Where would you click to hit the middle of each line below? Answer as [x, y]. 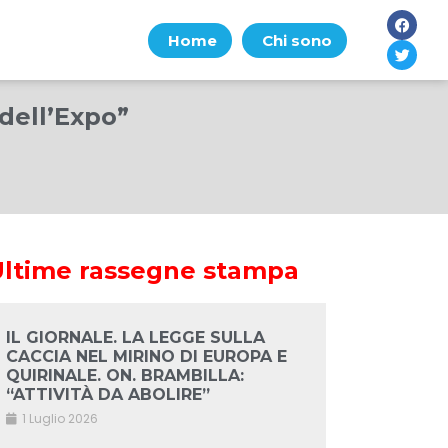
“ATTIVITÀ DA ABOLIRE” [107, 395]
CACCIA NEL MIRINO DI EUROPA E [146, 357]
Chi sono [296, 40]
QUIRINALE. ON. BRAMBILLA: [124, 376]
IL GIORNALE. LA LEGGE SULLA [135, 338]
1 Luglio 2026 [58, 419]
